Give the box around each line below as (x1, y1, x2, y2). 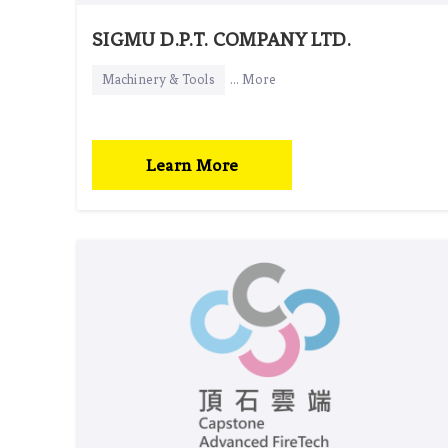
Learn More (145, 154, 239, 175)
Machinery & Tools (102, 71, 215, 87)
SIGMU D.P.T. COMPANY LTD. (92, 27, 351, 51)
